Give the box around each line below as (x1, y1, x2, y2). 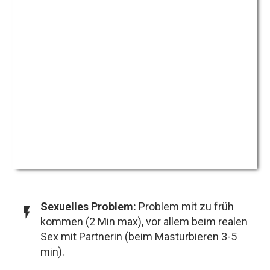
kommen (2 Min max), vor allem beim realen (40, 215, 248, 228)
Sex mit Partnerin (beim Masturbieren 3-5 (40, 230, 237, 243)
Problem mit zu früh (136, 200, 234, 213)
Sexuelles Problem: (40, 200, 136, 213)
